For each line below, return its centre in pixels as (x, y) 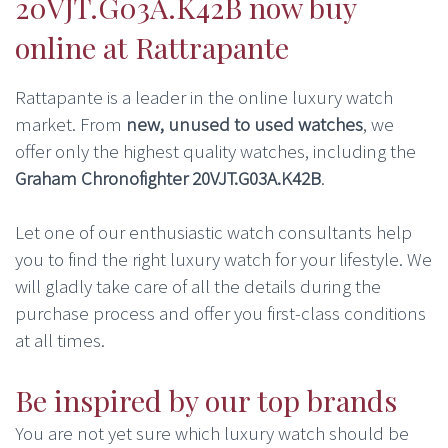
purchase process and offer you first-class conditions (220, 312)
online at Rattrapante (152, 47)
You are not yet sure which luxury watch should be (212, 433)
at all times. (60, 339)
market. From (70, 123)
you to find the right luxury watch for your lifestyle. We (223, 258)
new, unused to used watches (244, 123)
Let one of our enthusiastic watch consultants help (213, 231)
